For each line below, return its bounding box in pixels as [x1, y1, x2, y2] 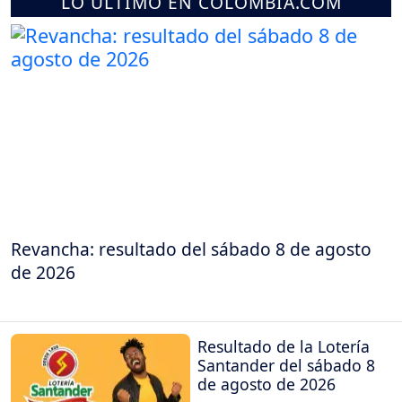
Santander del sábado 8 [197, 354, 375, 377]
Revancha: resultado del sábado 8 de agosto [11, 236, 371, 261]
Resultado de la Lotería [197, 336, 370, 358]
